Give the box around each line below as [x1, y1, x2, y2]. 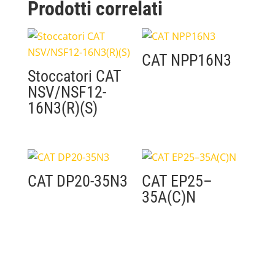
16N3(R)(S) [27, 98, 98, 117]
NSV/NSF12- [27, 82, 106, 101]
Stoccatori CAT [27, 66, 121, 85]
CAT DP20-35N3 [27, 171, 128, 190]
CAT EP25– [142, 171, 213, 190]
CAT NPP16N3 [142, 50, 232, 69]
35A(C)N [142, 187, 196, 206]
